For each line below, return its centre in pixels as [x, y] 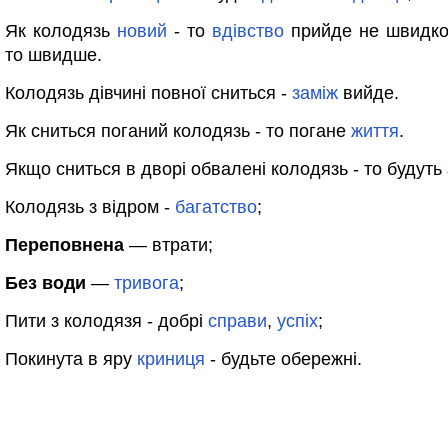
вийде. [368, 93]
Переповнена [64, 245]
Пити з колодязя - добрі [106, 321]
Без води [45, 283]
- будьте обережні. [283, 359]
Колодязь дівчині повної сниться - [148, 93]
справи [237, 321]
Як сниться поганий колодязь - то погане [178, 131]
